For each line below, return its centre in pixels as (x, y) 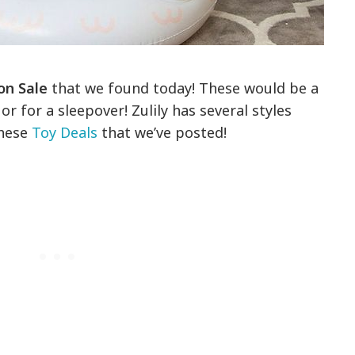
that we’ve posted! (162, 133)
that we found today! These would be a (183, 88)
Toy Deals (65, 133)
